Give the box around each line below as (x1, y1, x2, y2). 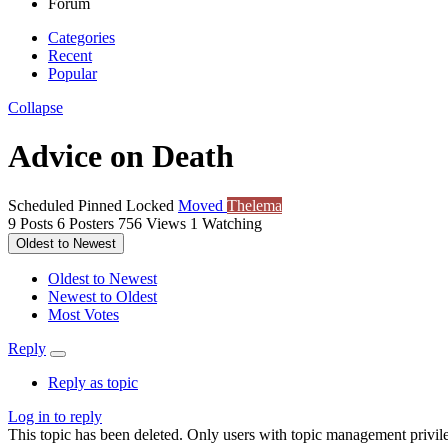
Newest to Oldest (48, 287, 157, 305)
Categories (48, 28, 115, 46)
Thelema (227, 196, 282, 214)
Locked (126, 196, 178, 214)
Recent (48, 46, 92, 64)
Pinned (78, 196, 126, 214)
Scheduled (8, 196, 78, 214)
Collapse (8, 98, 63, 116)
